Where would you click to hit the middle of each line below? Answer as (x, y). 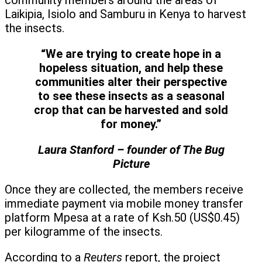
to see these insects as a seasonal (131, 96)
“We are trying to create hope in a (131, 54)
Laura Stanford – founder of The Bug (131, 150)
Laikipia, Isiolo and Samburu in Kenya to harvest (125, 14)
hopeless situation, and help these (131, 68)
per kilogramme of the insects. (84, 232)
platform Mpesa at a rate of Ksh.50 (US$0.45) (122, 218)
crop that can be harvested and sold (131, 110)
